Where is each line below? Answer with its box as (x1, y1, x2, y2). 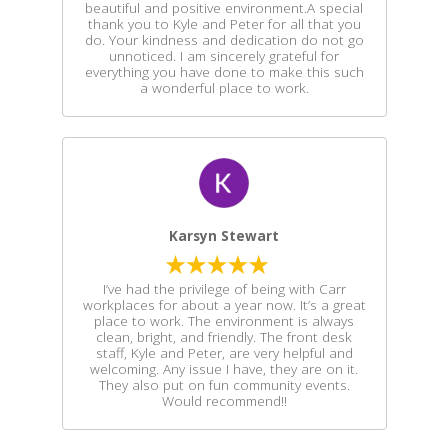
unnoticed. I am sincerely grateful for (109, 46, 339, 65)
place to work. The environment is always (94, 311, 354, 330)
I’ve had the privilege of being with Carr (102, 279, 346, 298)
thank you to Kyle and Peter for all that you (87, 14, 361, 33)
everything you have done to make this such (84, 62, 364, 81)
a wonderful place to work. (139, 78, 309, 97)
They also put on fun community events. (98, 375, 350, 394)
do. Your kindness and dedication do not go (84, 30, 364, 49)
